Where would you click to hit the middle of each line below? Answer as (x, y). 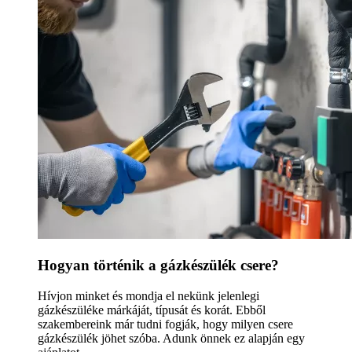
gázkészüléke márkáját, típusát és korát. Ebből (152, 310)
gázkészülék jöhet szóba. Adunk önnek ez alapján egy (171, 338)
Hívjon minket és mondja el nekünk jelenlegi (148, 295)
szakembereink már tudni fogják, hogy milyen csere (165, 324)
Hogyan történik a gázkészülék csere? (158, 265)
